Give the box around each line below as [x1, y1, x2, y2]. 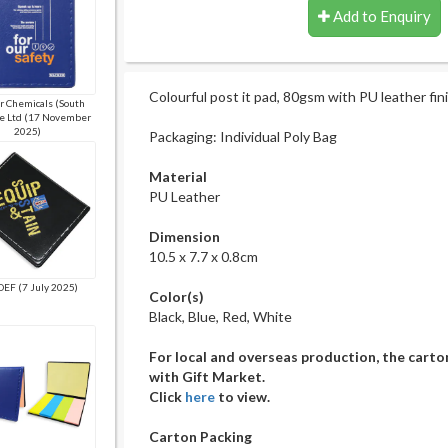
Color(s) [149, 288, 204, 305]
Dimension [149, 228, 220, 245]
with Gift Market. [149, 368, 265, 385]
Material [149, 168, 207, 185]
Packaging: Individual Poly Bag [149, 128, 337, 145]
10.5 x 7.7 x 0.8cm [149, 248, 258, 265]
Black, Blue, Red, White [149, 308, 292, 325]
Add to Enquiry [329, 7, 431, 25]
